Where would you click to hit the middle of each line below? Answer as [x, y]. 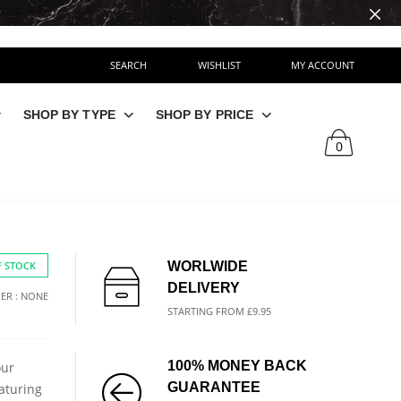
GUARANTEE [213, 387]
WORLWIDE [207, 266]
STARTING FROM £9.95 [219, 311]
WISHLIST [219, 65]
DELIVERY [203, 288]
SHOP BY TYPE [69, 115]
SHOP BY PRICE [205, 115]
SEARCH [128, 65]
